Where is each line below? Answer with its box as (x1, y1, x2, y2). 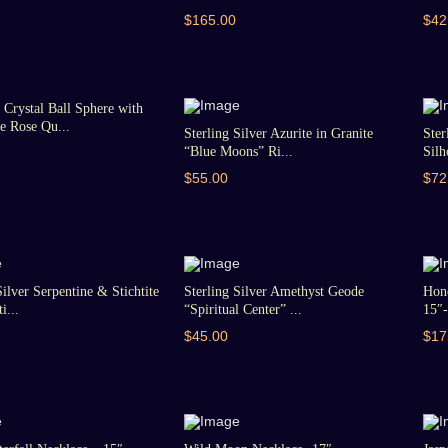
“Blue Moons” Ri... (184, 144, 294, 159)
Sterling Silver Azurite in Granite (184, 126, 374, 141)
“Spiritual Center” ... (184, 302, 303, 317)
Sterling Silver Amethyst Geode (184, 284, 365, 299)
